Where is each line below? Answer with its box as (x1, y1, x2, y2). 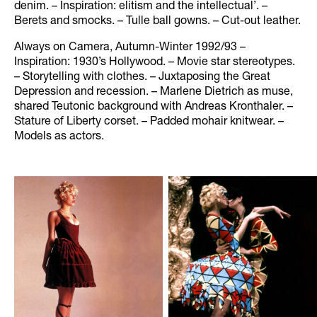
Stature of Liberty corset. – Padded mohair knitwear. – (14, 117, 284, 129)
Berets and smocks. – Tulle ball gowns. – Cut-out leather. (14, 16, 301, 28)
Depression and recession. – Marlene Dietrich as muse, (14, 87, 293, 99)
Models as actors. (14, 132, 104, 144)
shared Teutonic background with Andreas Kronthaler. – (14, 102, 293, 114)
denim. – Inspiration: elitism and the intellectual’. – (14, 1, 267, 13)
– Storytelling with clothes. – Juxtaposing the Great (14, 72, 270, 84)
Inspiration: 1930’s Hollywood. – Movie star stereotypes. (14, 57, 295, 69)
